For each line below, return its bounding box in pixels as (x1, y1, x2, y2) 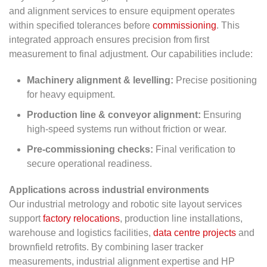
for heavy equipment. (27, 89, 115, 100)
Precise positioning (173, 75, 257, 85)
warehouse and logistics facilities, (9, 228, 153, 238)
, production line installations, (120, 213, 243, 223)
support (9, 213, 43, 223)
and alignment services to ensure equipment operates (9, 6, 235, 16)
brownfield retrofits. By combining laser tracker (9, 242, 203, 252)
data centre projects (153, 228, 236, 238)
